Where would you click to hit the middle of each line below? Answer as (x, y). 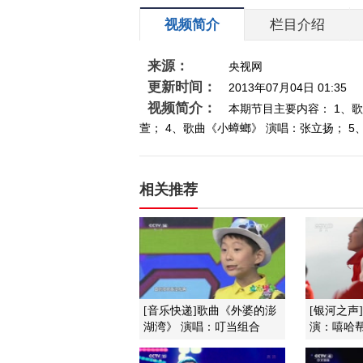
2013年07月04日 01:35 (288, 88)
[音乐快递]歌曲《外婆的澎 (210, 311)
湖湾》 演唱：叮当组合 (202, 327)
